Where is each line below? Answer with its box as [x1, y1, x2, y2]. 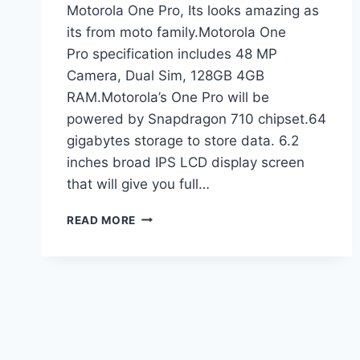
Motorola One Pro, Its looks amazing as [67, 2, 319, 18]
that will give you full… [67, 175, 210, 192]
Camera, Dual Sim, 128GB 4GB [67, 67, 264, 84]
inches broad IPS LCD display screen [67, 153, 305, 170]
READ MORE [67, 213, 137, 227]
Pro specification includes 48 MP [67, 45, 277, 62]
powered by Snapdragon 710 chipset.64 [67, 110, 326, 127]
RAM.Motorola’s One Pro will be [67, 88, 269, 105]
